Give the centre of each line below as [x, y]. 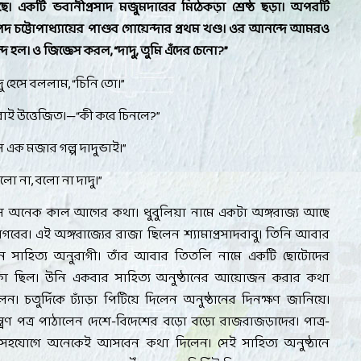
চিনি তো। [99, 84]
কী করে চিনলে [115, 116]
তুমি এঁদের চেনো [179, 52]
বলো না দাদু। [67, 181]
